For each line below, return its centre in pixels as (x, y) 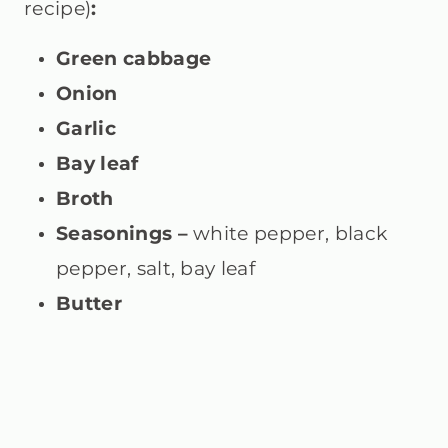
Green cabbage (134, 58)
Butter (89, 303)
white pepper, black (290, 233)
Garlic (86, 128)
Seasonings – (125, 233)
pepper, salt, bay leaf (156, 268)
